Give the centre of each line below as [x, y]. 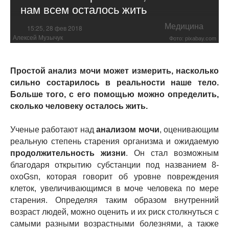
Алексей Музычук [38, 38]
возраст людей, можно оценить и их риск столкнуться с [114, 212]
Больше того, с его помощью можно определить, [114, 94]
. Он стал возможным [172, 153]
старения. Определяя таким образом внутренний [114, 200]
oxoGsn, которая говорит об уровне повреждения [114, 176]
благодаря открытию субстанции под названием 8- [114, 165]
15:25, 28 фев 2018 [55, 28]
